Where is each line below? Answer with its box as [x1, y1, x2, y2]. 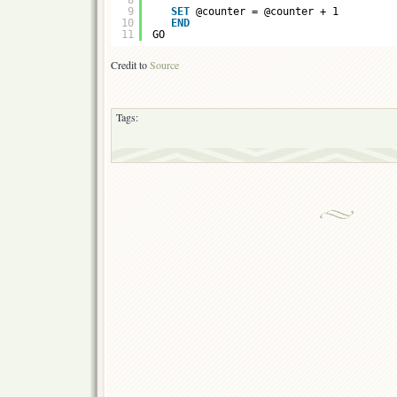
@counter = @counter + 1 [196, 5, 339, 19]
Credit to [111, 58, 150, 73]
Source [150, 58, 179, 73]
